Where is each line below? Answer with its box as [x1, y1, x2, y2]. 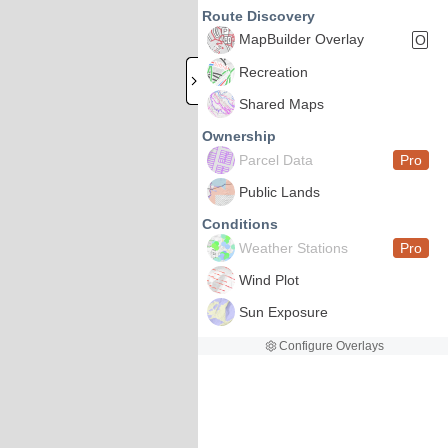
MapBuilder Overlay [239, 31, 364, 47]
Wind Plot [239, 272, 299, 288]
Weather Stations [239, 240, 348, 256]
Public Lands [239, 184, 320, 200]
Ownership [202, 128, 276, 144]
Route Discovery [202, 8, 315, 24]
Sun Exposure [239, 304, 328, 320]
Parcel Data [239, 152, 313, 168]
